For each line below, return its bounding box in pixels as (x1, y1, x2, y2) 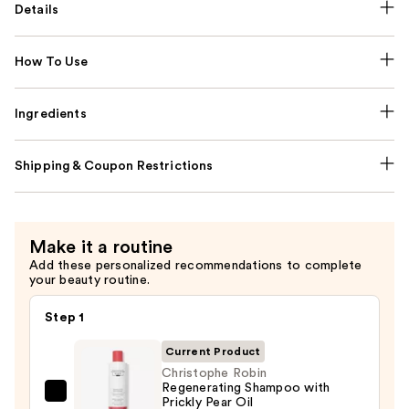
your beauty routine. (29, 273, 150, 287)
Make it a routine (29, 237, 173, 257)
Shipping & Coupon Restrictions (15, 159, 214, 173)
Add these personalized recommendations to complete (29, 258, 362, 272)
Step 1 (45, 310, 85, 324)
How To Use (15, 55, 89, 68)
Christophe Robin (162, 366, 267, 380)
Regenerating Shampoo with (162, 381, 330, 394)
